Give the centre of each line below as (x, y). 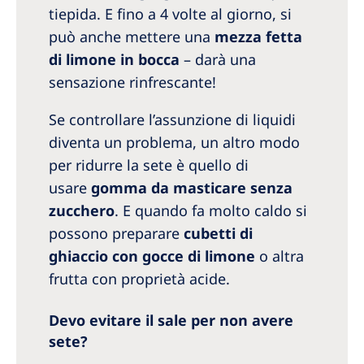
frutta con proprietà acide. (139, 279)
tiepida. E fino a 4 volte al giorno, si (170, 14)
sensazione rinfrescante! (132, 82)
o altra (279, 256)
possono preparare (116, 234)
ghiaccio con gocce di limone (152, 256)
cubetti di (218, 234)
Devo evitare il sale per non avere (171, 321)
